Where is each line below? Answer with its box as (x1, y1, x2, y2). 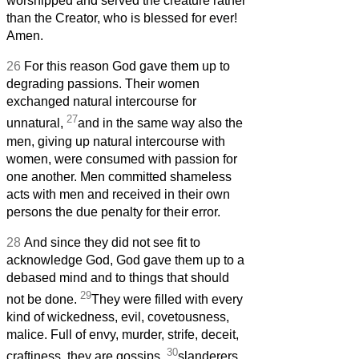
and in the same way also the (78, 116, 243, 131)
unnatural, (6, 116, 67, 131)
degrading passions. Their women (6, 77, 200, 91)
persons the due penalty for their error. (6, 204, 220, 219)
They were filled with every (91, 292, 243, 306)
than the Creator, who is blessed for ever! (6, 11, 237, 26)
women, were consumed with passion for (6, 151, 237, 166)
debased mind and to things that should (6, 270, 229, 284)
